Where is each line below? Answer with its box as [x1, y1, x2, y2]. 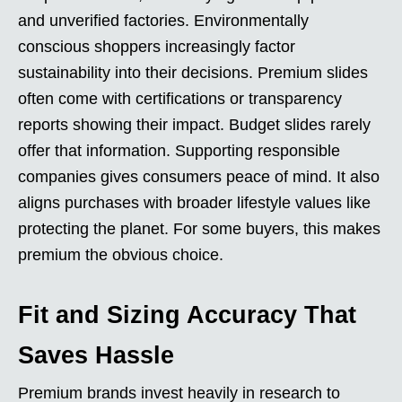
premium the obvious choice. [18, 245, 223, 264]
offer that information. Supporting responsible [18, 141, 340, 160]
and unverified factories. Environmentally [18, 11, 309, 30]
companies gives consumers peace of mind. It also [18, 167, 380, 186]
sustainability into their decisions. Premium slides [18, 63, 368, 82]
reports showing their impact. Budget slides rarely [18, 115, 371, 134]
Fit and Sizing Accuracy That [18, 301, 356, 328]
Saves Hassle [18, 341, 174, 369]
